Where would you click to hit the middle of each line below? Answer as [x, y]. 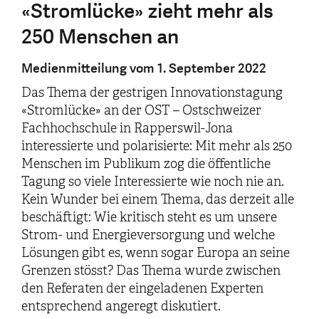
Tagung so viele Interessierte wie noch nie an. [153, 181]
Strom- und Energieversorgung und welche [148, 235]
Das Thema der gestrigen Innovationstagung [152, 92]
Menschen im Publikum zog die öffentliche [146, 163]
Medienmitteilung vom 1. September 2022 [144, 68]
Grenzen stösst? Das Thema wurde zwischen [151, 270]
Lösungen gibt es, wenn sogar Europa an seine [156, 252]
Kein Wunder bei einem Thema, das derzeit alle [158, 199]
